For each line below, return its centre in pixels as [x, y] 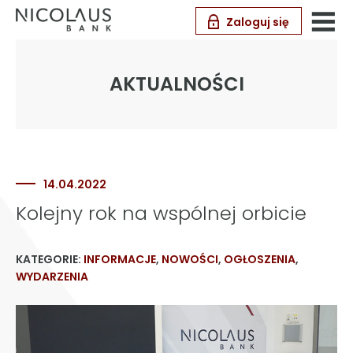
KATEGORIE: [50, 259]
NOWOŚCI [190, 259]
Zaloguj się [258, 22]
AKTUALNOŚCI [176, 84]
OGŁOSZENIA [260, 259]
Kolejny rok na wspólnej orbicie [161, 213]
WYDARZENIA [52, 277]
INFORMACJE [120, 259]
